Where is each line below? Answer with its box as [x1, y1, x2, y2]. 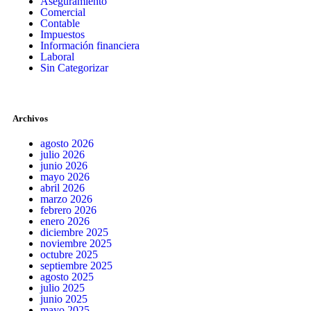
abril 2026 [40, 181, 85, 194]
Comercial [40, 6, 85, 18]
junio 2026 [40, 159, 87, 171]
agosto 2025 [40, 270, 94, 283]
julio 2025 [40, 281, 85, 294]
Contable [40, 17, 80, 29]
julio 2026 [40, 148, 85, 160]
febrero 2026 [40, 203, 96, 216]
